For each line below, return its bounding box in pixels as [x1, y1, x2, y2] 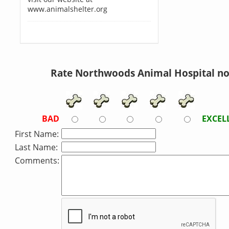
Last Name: [15, 142, 58, 153]
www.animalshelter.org [27, 4, 107, 14]
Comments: [15, 155, 59, 166]
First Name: [15, 128, 59, 140]
